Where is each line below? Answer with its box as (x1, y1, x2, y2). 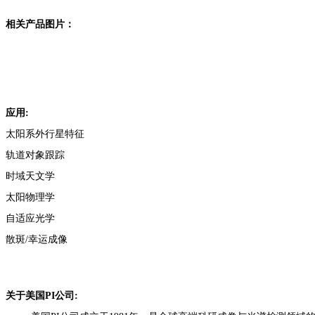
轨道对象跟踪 (6, 150, 65, 160)
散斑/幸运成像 (6, 234, 67, 245)
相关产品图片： (6, 19, 75, 30)
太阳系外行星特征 (6, 129, 84, 139)
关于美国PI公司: (6, 290, 78, 301)
